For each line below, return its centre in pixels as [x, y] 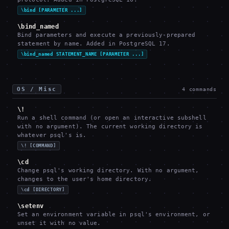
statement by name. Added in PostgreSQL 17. [94, 44]
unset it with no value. [59, 223]
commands [203, 89]
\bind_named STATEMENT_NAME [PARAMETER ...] [83, 54]
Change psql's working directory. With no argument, [108, 170]
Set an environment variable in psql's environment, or [114, 214]
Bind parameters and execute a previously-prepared [107, 35]
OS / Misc [37, 89]
